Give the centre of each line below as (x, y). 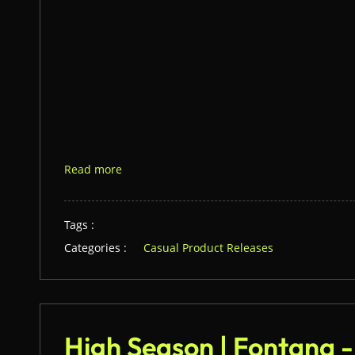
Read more (93, 169)
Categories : (95, 248)
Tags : (79, 225)
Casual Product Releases (208, 248)
